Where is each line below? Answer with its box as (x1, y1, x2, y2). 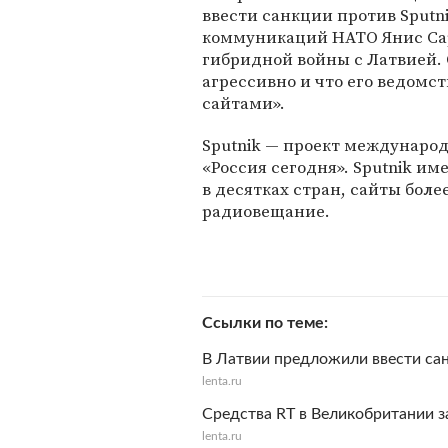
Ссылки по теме (202, 315, 324, 331)
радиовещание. (202, 199, 330, 223)
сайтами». (202, 91, 285, 115)
